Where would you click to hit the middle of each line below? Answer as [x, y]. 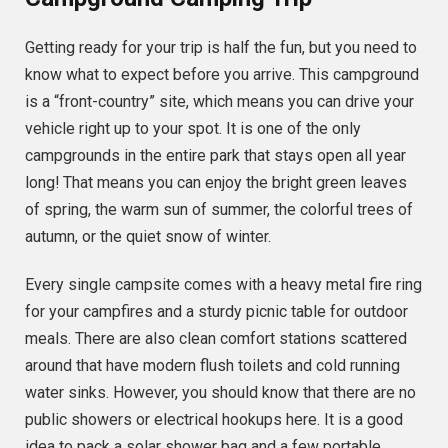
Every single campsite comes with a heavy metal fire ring [223, 284]
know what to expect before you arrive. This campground [222, 75]
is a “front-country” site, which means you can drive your [219, 102]
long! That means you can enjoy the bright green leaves [216, 183]
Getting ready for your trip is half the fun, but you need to [221, 48]
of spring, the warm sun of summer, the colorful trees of [219, 210]
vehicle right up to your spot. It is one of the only [193, 129]
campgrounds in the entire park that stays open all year [215, 156]
